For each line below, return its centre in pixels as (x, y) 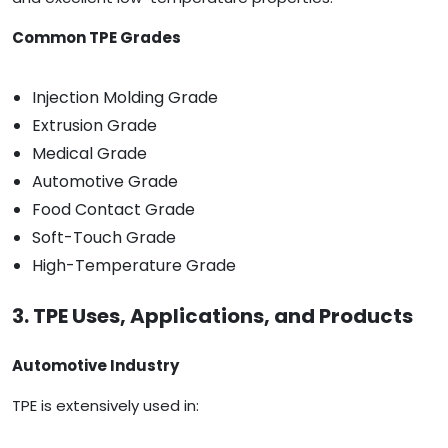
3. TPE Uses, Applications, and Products (212, 316)
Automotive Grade (105, 182)
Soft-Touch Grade (104, 238)
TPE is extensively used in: (105, 406)
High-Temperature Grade (134, 266)
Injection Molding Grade (125, 98)
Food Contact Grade (113, 210)
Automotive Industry (95, 366)
